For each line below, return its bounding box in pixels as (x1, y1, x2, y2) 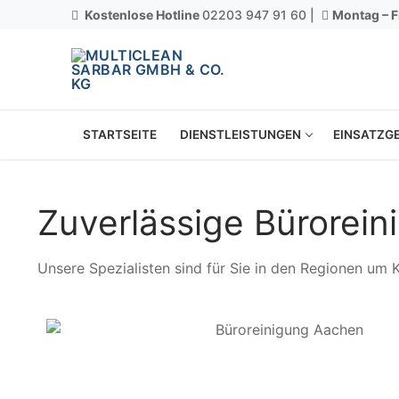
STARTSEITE (83, 127, 157, 142)
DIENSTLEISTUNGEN (180, 127, 301, 142)
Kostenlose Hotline (82, 6, 202, 22)
